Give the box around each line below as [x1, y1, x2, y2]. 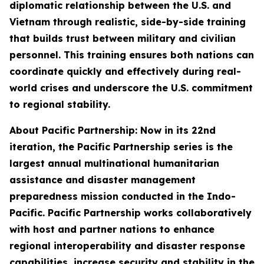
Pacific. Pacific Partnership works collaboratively [9, 207, 252, 219]
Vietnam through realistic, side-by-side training [9, 16, 246, 28]
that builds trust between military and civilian [9, 32, 236, 44]
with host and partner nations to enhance [9, 223, 214, 235]
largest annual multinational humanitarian [9, 157, 219, 169]
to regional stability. [9, 98, 110, 110]
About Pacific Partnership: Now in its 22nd [9, 124, 216, 136]
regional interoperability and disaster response [9, 240, 245, 252]
